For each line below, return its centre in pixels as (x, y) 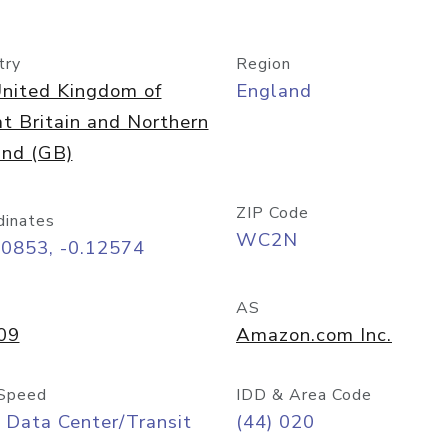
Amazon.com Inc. (314, 335)
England (274, 91)
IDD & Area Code (304, 395)
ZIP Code (272, 213)
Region (263, 64)
